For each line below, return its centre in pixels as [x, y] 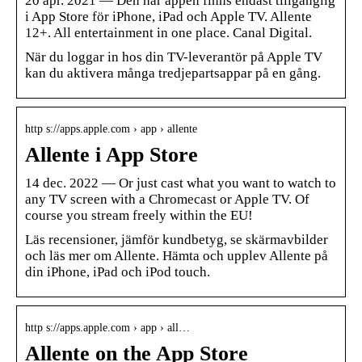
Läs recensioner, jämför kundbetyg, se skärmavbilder [177, 239]
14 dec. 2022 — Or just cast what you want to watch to [181, 183]
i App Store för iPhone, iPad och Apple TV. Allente [168, 16]
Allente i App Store [112, 154]
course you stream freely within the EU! [139, 215]
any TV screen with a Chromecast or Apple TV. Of [167, 199]
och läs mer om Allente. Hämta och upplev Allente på [177, 255]
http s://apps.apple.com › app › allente [111, 128]
